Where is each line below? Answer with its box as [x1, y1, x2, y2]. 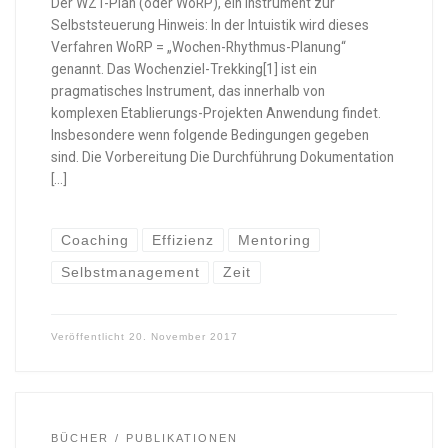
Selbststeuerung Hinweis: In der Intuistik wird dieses [50, 16, 369, 33]
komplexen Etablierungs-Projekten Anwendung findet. [50, 104, 381, 121]
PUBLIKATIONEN [126, 432, 239, 445]
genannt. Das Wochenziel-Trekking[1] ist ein [50, 60, 317, 77]
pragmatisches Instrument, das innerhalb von [50, 82, 325, 99]
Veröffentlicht [50, 331, 129, 343]
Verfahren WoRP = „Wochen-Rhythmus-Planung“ [50, 38, 346, 55]
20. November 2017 [128, 331, 238, 343]
